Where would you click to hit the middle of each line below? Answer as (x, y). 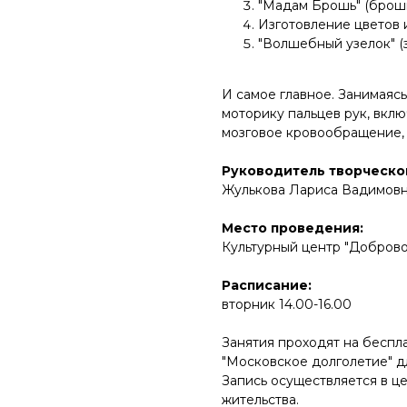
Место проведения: (293, 228)
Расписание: (267, 285)
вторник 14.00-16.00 (287, 304)
